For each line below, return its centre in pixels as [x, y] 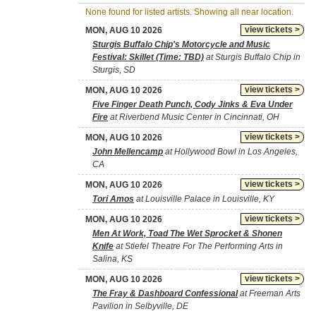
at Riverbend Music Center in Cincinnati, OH [194, 117]
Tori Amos [113, 199]
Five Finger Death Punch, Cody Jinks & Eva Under [193, 104]
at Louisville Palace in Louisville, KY [204, 199]
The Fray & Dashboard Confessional [165, 293]
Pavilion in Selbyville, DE [140, 306]
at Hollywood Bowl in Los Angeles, [230, 152]
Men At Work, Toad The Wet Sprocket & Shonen [187, 233]
